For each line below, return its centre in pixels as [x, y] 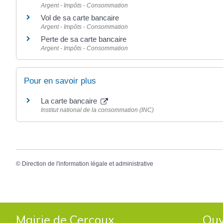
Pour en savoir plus [60, 81]
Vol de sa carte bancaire [80, 18]
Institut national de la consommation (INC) [97, 110]
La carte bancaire [70, 101]
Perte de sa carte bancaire [84, 39]
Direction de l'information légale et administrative [88, 164]
